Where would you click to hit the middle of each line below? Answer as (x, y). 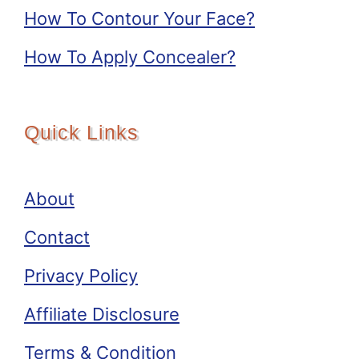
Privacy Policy (81, 276)
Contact (57, 238)
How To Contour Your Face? (139, 19)
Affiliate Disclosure (102, 315)
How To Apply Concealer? (130, 57)
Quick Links (81, 133)
